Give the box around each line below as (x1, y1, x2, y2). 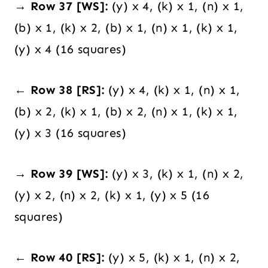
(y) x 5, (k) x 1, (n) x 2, (104, 250, 240, 265)
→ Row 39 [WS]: (14, 166, 108, 181)
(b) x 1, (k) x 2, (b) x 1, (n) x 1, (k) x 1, (14, 20, 238, 35)
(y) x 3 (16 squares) (14, 126, 126, 141)
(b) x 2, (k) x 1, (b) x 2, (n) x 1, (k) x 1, (14, 104, 238, 119)
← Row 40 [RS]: (14, 250, 105, 265)
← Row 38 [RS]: (14, 83, 105, 98)
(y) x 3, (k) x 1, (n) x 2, (108, 166, 244, 181)
